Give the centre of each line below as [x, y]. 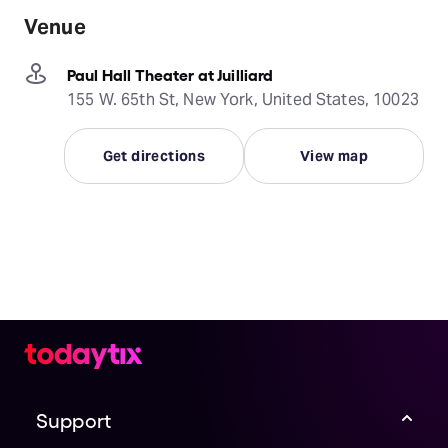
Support [74, 419]
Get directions [154, 156]
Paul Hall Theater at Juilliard [170, 73]
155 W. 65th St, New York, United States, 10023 [243, 99]
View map [334, 156]
